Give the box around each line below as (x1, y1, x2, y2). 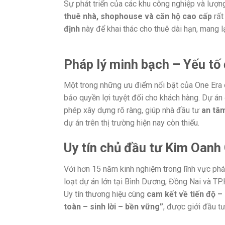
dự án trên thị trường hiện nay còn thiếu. (64, 118, 199, 128)
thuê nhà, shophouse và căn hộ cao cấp (64, 12, 212, 22)
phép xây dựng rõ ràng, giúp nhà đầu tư (64, 105, 201, 116)
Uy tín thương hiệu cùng (64, 189, 147, 199)
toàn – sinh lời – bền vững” (64, 202, 163, 212)
